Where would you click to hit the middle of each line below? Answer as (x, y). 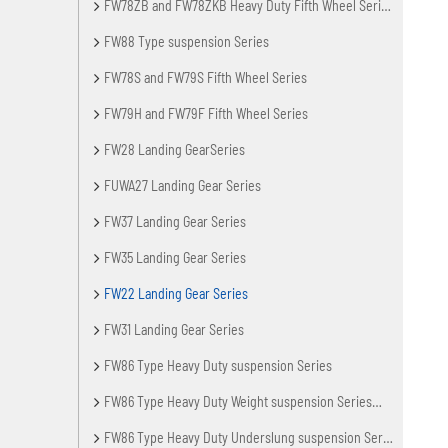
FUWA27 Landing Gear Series (183, 185)
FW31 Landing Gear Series (174, 329)
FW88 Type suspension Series (187, 41)
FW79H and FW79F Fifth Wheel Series (206, 113)
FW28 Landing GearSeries (175, 149)
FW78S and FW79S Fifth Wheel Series (206, 77)
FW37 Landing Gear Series (175, 221)
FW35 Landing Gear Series (175, 257)
